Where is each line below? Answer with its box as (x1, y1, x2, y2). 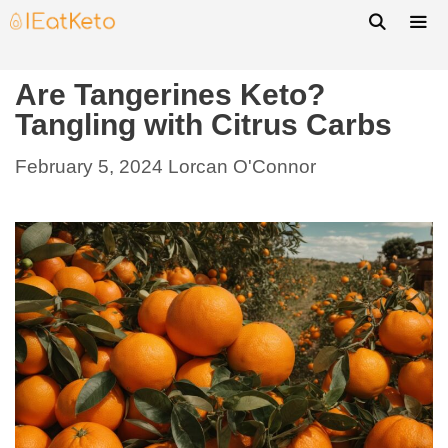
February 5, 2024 (15, 155, 163, 177)
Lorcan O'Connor (168, 155, 316, 177)
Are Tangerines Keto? (15, 78, 325, 111)
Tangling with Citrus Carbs (15, 108, 392, 141)
